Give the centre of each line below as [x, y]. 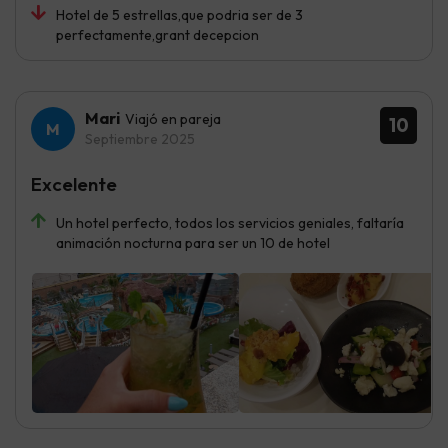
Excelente [74, 183]
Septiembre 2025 [140, 138]
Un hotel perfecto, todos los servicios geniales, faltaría [230, 222]
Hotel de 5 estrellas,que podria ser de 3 [179, 14]
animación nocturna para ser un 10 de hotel [193, 242]
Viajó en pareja [173, 118]
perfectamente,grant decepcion [157, 34]
